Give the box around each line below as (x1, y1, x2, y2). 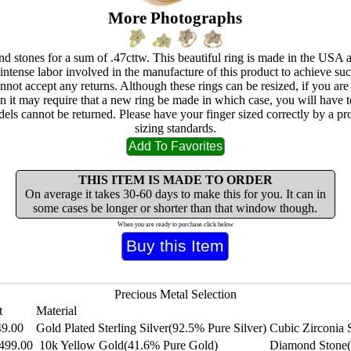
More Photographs (108, 9, 243, 28)
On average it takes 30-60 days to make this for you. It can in (24, 187, 326, 201)
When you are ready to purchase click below (117, 221, 233, 229)
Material (35, 304, 77, 318)
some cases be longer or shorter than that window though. (33, 201, 318, 215)
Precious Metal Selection (114, 288, 237, 302)
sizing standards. (134, 121, 216, 136)
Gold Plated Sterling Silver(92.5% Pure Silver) (35, 321, 266, 335)
